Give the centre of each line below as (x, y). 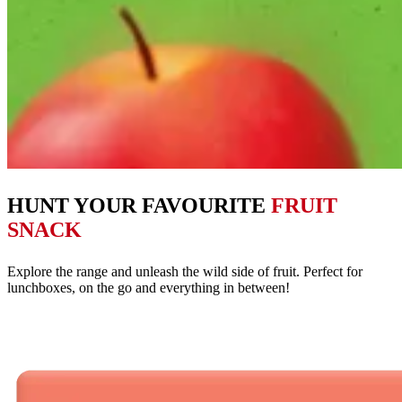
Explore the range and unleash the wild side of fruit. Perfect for (185, 272)
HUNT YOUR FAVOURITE (139, 206)
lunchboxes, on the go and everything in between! (150, 288)
